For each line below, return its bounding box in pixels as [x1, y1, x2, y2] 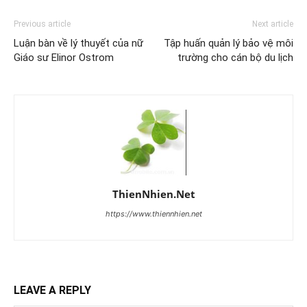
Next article [252, 19, 293, 29]
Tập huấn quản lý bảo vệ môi [164, 37, 293, 49]
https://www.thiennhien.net [105, 209, 202, 219]
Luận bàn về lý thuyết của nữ [14, 37, 143, 49]
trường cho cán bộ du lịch [177, 51, 293, 64]
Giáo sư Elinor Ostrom [14, 51, 114, 64]
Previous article [14, 19, 71, 29]
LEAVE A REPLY [14, 284, 91, 297]
